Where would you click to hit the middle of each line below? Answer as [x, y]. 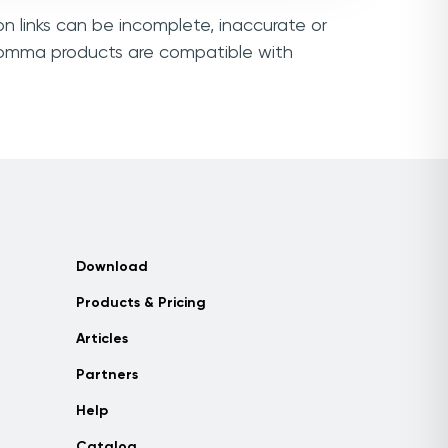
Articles [102, 339]
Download [112, 267]
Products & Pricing [141, 303]
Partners [107, 375]
